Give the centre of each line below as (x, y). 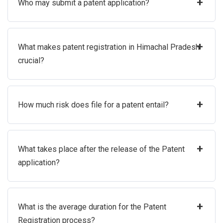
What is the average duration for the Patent (92, 207)
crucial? (31, 61)
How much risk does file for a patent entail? (93, 105)
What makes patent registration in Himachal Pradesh (109, 47)
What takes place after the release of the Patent (101, 149)
